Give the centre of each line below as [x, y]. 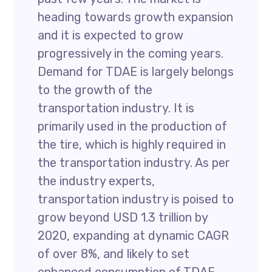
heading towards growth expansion [136, 17]
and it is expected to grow [111, 35]
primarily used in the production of [133, 126]
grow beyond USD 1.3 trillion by [123, 217]
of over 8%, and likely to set [114, 254]
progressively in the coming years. [131, 53]
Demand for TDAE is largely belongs [136, 72]
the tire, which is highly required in [132, 144]
